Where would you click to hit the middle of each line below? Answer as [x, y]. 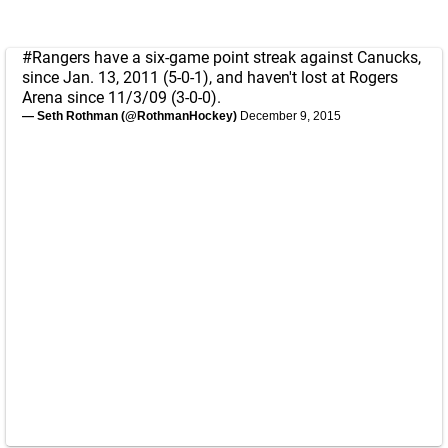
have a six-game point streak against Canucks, [255, 57]
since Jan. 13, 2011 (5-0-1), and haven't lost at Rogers [210, 77]
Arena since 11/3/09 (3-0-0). [121, 97]
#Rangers [56, 57]
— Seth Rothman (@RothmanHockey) [131, 116]
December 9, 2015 [290, 116]
